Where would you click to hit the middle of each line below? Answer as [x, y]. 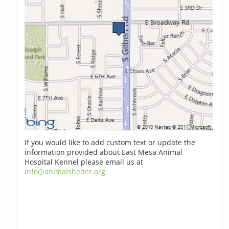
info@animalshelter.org [65, 172]
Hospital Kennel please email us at [84, 162]
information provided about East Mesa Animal [104, 152]
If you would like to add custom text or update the [110, 143]
